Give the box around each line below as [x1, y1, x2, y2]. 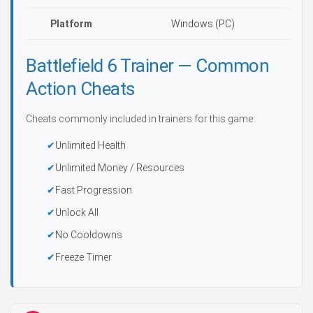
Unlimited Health [55, 140, 126, 151]
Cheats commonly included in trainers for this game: [26, 113, 255, 124]
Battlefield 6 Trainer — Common [26, 55, 269, 76]
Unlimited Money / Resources [55, 162, 184, 173]
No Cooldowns [55, 229, 122, 240]
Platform [50, 18, 92, 29]
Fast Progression [55, 184, 132, 196]
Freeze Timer [55, 252, 112, 263]
